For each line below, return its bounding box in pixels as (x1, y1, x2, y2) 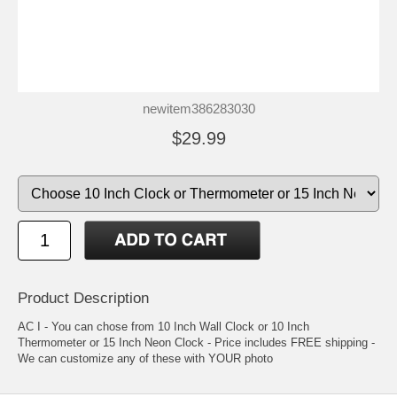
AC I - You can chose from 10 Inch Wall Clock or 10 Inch (18, 319, 309, 333)
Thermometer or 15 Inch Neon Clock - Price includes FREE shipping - (18, 335, 375, 349)
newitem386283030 (142, 100, 255, 116)
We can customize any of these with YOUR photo (18, 351, 273, 365)
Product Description (18, 289, 149, 307)
